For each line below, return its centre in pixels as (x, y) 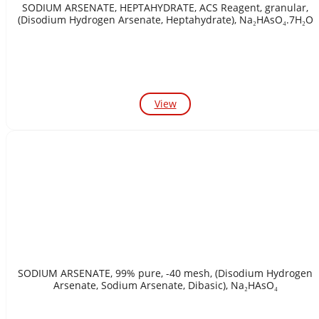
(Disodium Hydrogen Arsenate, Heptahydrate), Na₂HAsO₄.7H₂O (165, 19)
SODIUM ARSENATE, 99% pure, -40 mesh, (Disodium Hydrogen (165, 273)
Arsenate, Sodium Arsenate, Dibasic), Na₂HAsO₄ (189, 285)
